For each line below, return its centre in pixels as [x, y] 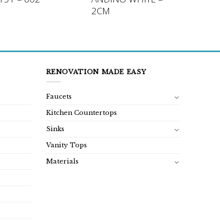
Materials [62, 162]
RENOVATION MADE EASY [96, 72]
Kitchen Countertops [81, 113]
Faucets [59, 97]
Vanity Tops [66, 145]
